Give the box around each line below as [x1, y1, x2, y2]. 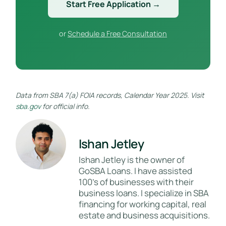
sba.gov [15, 101, 41, 111]
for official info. [40, 101, 90, 111]
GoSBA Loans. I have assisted [78, 164, 192, 177]
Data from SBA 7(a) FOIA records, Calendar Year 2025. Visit [15, 90, 204, 100]
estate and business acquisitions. [78, 209, 210, 221]
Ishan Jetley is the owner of [78, 153, 185, 165]
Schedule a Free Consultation [68, 28, 167, 38]
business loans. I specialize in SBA [78, 187, 209, 199]
